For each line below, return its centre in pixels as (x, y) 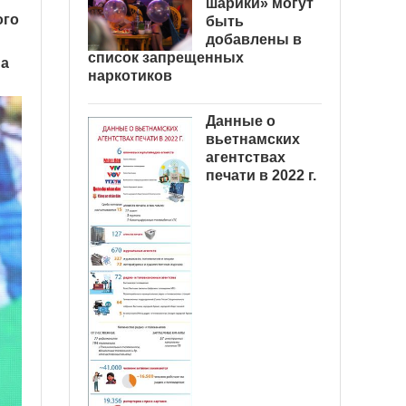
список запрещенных (166, 58)
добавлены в (254, 39)
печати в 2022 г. (261, 175)
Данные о (241, 121)
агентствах (246, 157)
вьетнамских (253, 139)
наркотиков (130, 76)
